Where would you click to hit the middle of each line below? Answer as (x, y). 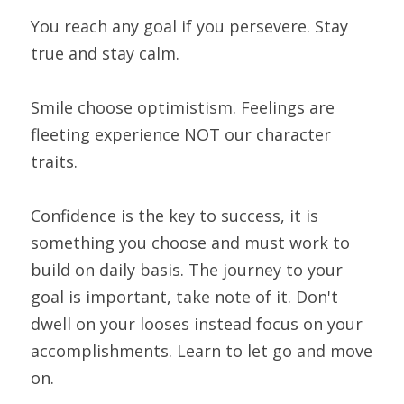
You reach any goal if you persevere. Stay (189, 26)
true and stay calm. (105, 53)
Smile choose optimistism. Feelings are (183, 107)
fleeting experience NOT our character (181, 134)
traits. (54, 161)
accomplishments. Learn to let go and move (202, 351)
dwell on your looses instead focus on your (197, 324)
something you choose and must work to (190, 243)
